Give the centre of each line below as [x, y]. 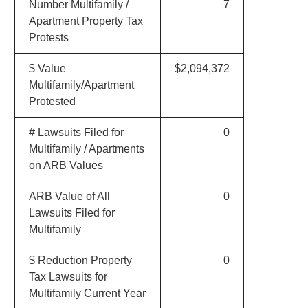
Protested [52, 101]
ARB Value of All [69, 196]
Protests [48, 37]
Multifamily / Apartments [86, 149]
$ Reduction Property [80, 260]
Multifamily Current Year [87, 293]
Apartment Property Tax [86, 21]
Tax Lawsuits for [68, 277]
